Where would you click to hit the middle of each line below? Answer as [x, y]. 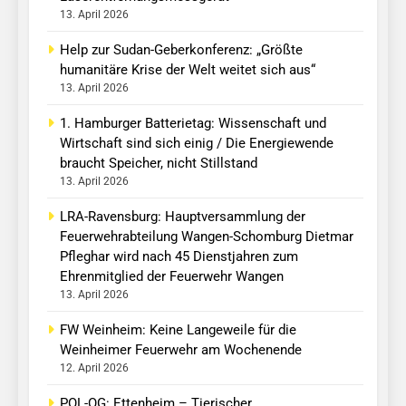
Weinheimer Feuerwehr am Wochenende [181, 349]
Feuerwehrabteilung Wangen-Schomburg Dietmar [207, 236]
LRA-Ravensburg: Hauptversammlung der [183, 216]
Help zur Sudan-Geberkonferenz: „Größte [181, 49]
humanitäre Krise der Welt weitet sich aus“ [188, 69]
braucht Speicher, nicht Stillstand [159, 163]
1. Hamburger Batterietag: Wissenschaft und [193, 123]
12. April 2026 [94, 367]
